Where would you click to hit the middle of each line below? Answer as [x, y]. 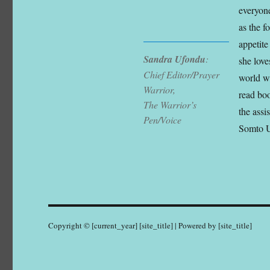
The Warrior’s [170, 105]
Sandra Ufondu [175, 59]
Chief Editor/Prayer [182, 75]
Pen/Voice [163, 120]
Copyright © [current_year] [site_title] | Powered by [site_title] [150, 225]
